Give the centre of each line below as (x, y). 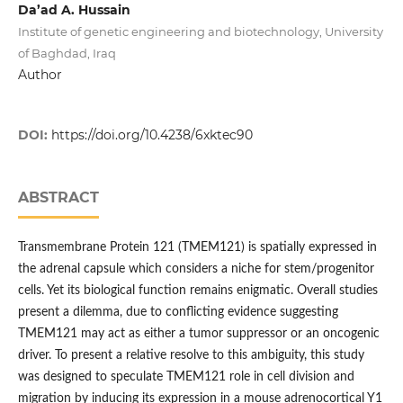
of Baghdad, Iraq (67, 53)
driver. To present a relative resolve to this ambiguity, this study (191, 356)
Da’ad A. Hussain (74, 10)
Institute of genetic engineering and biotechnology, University (200, 31)
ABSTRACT (58, 198)
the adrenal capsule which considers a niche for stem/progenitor (196, 269)
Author (40, 75)
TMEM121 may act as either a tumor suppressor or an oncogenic (198, 334)
